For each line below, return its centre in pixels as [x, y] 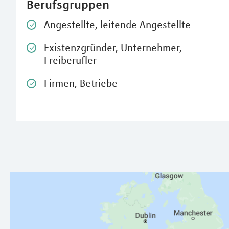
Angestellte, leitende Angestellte [117, 25]
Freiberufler [70, 60]
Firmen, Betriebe [81, 83]
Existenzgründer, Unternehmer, [113, 48]
